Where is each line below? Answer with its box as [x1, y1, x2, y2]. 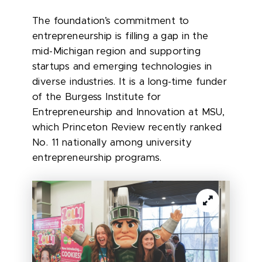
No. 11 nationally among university [32, 137, 192, 147]
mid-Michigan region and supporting [32, 46, 201, 56]
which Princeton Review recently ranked [32, 122, 222, 132]
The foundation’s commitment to [32, 16, 189, 26]
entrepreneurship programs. [32, 153, 162, 163]
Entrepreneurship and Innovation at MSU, [32, 107, 225, 117]
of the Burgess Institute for [32, 92, 161, 102]
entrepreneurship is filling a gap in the [32, 31, 209, 41]
